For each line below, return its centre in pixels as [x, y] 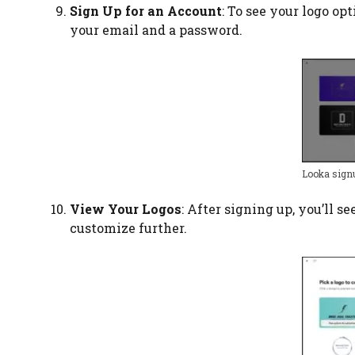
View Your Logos [126, 209]
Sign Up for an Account [146, 10]
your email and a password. [156, 29]
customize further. [128, 228]
